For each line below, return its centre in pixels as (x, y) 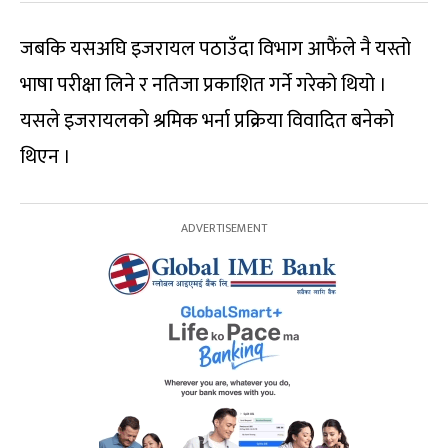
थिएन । (45, 156)
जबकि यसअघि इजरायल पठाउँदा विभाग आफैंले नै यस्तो (215, 48)
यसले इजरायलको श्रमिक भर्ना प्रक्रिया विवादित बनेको (207, 120)
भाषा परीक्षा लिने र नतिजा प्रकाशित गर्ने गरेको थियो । (203, 84)
